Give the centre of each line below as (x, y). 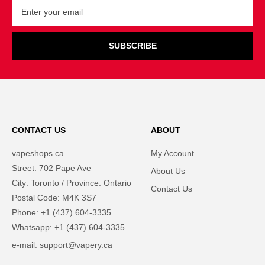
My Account (173, 153)
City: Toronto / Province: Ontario (72, 182)
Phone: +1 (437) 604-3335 (62, 212)
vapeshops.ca (38, 153)
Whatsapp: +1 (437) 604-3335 (68, 227)
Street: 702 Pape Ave (51, 168)
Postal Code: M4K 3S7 (54, 197)
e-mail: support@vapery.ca (62, 245)
